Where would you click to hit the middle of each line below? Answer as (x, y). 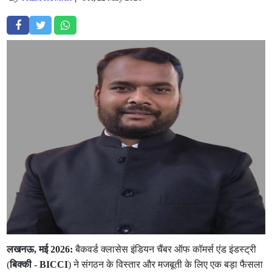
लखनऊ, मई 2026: (40, 249)
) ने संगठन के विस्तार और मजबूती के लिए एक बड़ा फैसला (166, 264)
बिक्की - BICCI (39, 264)
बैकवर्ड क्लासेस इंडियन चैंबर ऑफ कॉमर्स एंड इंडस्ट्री (165, 249)
